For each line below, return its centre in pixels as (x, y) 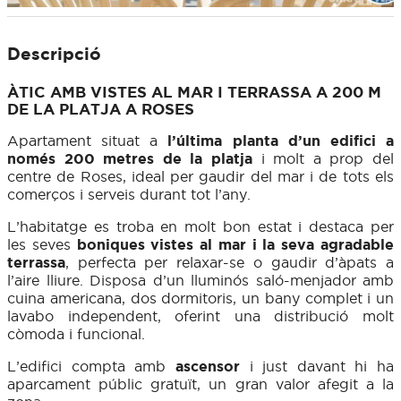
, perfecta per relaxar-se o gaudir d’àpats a (230, 263)
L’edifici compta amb (91, 367)
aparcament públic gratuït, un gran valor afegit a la (200, 384)
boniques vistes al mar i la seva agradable (232, 245)
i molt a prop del (328, 159)
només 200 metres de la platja (134, 159)
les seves (39, 245)
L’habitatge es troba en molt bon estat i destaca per (200, 227)
